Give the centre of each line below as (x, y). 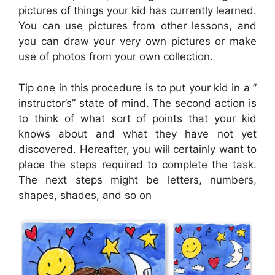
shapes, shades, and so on (85, 195)
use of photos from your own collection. (116, 57)
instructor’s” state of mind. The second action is (137, 103)
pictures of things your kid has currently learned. (137, 11)
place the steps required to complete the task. (137, 164)
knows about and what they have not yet (137, 134)
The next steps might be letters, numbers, (137, 180)
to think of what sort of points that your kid (137, 118)
